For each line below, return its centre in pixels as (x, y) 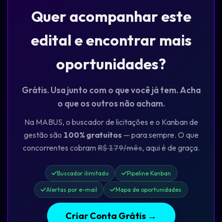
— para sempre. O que (160, 135)
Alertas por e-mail (72, 190)
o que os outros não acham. (111, 103)
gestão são (43, 135)
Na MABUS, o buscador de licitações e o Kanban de (111, 122)
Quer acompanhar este (111, 16)
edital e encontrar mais (111, 40)
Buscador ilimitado (83, 173)
